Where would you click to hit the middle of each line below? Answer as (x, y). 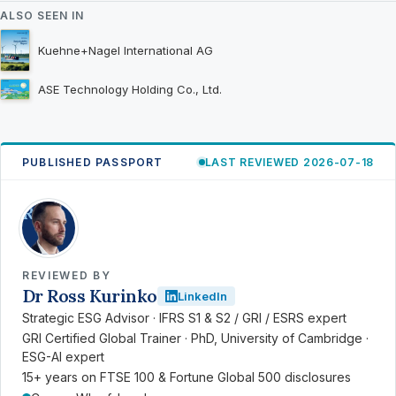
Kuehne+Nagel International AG (126, 50)
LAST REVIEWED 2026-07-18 (289, 163)
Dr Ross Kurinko (90, 296)
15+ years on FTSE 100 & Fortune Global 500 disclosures (187, 377)
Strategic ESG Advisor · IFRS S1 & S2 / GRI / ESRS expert (184, 318)
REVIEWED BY (67, 276)
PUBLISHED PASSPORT (93, 163)
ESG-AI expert (63, 357)
